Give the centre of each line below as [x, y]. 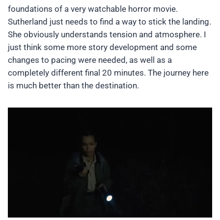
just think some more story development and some [102, 47]
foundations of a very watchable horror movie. [93, 9]
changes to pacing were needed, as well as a [90, 60]
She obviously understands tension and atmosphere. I [107, 35]
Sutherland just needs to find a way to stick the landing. [110, 22]
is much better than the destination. [73, 86]
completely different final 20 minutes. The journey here [108, 73]
